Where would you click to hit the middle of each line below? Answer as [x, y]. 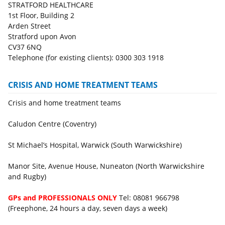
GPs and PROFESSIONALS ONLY [64, 198]
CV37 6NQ [25, 47]
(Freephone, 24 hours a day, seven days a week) [88, 208]
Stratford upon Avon [42, 37]
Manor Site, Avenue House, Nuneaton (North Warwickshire [106, 166]
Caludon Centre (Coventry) [52, 124]
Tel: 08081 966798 [149, 198]
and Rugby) [27, 177]
